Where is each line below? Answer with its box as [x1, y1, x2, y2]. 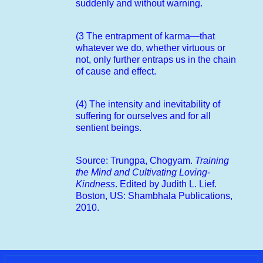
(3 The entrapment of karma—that [76, 31, 215, 41]
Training [195, 155, 229, 166]
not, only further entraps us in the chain [76, 54, 236, 65]
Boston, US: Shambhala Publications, [76, 190, 232, 201]
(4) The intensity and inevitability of [76, 99, 220, 109]
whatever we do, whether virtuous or [76, 42, 225, 53]
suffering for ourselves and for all [76, 110, 211, 121]
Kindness [76, 178, 115, 189]
